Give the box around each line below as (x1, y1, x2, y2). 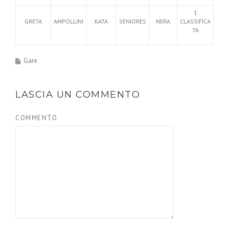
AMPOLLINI (54, 17, 83, 25)
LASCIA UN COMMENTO (15, 88, 140, 100)
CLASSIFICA (180, 17, 211, 25)
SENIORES (119, 17, 146, 25)
